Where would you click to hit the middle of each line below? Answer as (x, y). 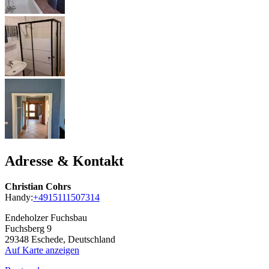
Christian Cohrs (38, 186)
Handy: (19, 197)
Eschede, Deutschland (73, 239)
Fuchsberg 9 (28, 228)
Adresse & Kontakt (64, 161)
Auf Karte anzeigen (42, 250)
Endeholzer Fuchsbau (46, 217)
